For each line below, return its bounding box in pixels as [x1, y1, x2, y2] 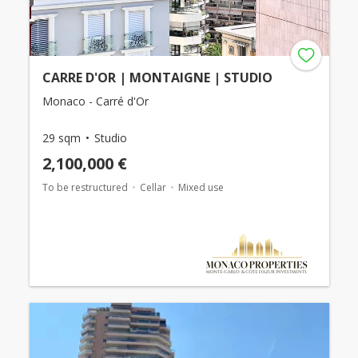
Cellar [139, 180, 166, 194]
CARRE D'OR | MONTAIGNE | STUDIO [42, 68, 272, 86]
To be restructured [42, 180, 128, 194]
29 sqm [42, 129, 81, 145]
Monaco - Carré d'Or [42, 93, 149, 109]
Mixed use [177, 180, 224, 194]
